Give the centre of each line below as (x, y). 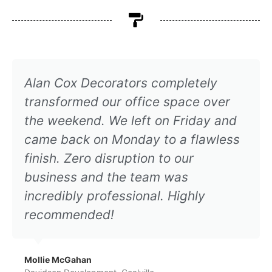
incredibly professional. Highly (115, 196)
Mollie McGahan (58, 260)
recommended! (69, 215)
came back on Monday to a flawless (132, 140)
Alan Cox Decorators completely (121, 83)
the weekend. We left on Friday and (131, 121)
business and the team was (106, 177)
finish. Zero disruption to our (109, 158)
